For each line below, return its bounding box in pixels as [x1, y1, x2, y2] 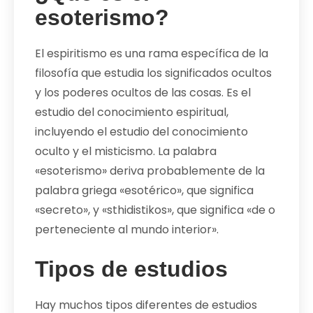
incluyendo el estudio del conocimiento [35, 123, 248, 140]
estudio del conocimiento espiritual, [35, 103, 228, 120]
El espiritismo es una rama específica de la [35, 45, 268, 61]
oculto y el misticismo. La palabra [35, 143, 217, 159]
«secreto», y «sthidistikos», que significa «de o [35, 201, 275, 218]
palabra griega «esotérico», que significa [35, 182, 254, 198]
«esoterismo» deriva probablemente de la [35, 162, 265, 179]
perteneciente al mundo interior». [35, 221, 219, 238]
